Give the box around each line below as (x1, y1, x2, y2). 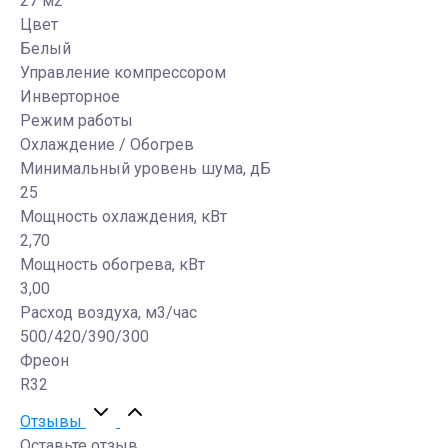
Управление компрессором (20, 62, 226, 82)
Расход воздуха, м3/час (20, 302, 197, 322)
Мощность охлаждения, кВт (20, 206, 227, 226)
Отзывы (20, 411, 86, 431)
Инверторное (20, 86, 120, 106)
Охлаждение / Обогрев (20, 134, 194, 154)
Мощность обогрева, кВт (20, 254, 205, 274)
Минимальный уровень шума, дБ (20, 158, 271, 178)
